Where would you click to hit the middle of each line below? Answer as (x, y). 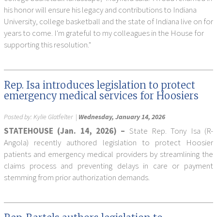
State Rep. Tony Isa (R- (171, 131)
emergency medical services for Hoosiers (101, 96)
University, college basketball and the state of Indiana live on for (108, 21)
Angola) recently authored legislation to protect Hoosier (108, 142)
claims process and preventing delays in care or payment (108, 166)
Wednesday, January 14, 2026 (122, 117)
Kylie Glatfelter (53, 117)
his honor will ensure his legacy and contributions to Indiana (100, 10)
